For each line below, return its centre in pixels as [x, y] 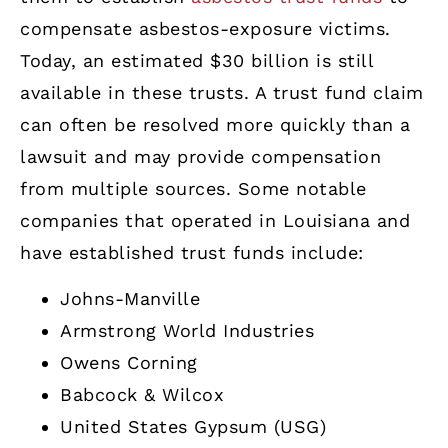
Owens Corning [129, 363]
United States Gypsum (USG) [193, 427]
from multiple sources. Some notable [193, 188]
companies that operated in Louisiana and [215, 220]
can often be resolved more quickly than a [215, 124]
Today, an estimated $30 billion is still [196, 60]
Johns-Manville [130, 299]
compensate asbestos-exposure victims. [205, 28]
